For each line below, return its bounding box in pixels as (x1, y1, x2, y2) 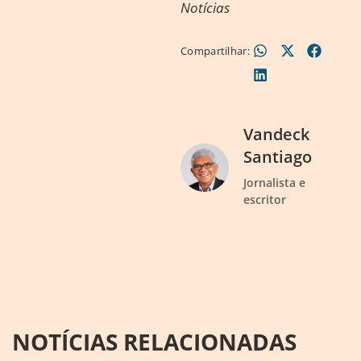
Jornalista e (243, 175, 305, 190)
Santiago (243, 146, 312, 168)
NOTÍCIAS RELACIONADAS (12, 326, 297, 357)
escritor (243, 192, 286, 207)
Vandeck (243, 123, 309, 145)
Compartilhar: (180, 44, 253, 58)
